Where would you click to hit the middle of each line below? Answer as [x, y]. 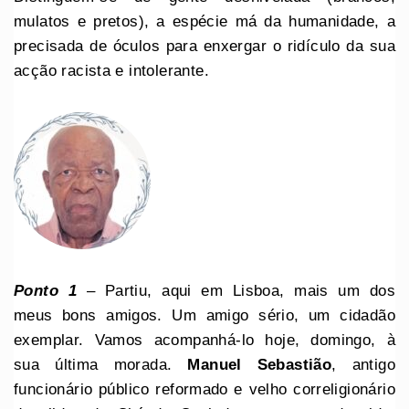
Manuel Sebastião [260, 364]
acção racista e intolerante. [114, 70]
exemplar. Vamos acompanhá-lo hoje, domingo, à [204, 340]
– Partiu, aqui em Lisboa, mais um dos [241, 290]
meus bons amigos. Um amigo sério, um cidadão [204, 315]
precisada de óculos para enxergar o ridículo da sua [204, 46]
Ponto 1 [50, 290]
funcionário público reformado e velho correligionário [204, 389]
